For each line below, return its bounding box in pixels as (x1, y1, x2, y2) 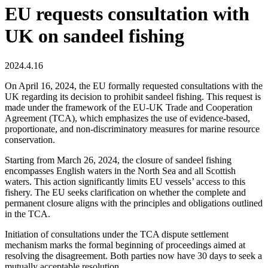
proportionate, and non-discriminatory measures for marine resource (5, 123, 260, 134)
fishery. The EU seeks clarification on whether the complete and (5, 187, 246, 197)
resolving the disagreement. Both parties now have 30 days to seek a (5, 250, 262, 261)
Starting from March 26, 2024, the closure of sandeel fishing (5, 154, 232, 165)
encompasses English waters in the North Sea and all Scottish (5, 165, 236, 176)
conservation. (5, 134, 55, 145)
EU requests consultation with (5, 3, 249, 25)
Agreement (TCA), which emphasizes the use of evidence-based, (5, 112, 250, 123)
